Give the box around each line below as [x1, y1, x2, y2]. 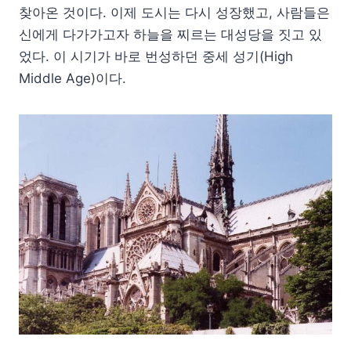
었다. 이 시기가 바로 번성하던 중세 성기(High [19, 48, 293, 64]
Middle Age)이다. [19, 70, 126, 86]
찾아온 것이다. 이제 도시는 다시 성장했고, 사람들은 [19, 4, 330, 20]
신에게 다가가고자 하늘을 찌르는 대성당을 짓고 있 [19, 26, 322, 42]
